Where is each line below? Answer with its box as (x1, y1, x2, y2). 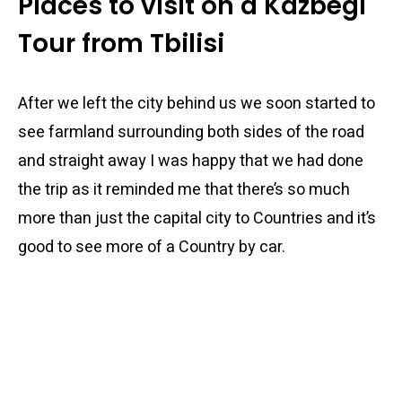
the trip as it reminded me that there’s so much (18, 178, 350, 202)
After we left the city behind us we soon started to (18, 92, 375, 116)
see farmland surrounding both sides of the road (18, 120, 364, 144)
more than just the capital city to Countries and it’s (18, 206, 376, 231)
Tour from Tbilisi (18, 26, 224, 61)
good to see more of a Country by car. (18, 235, 285, 259)
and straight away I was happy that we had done (18, 149, 363, 173)
